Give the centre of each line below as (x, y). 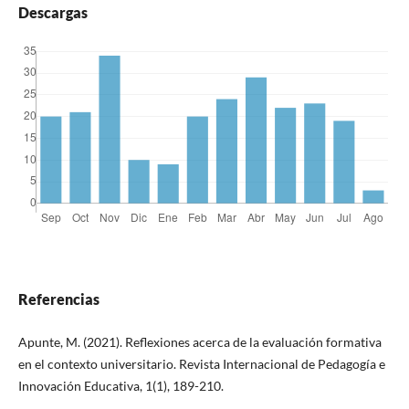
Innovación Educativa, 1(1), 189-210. (121, 386)
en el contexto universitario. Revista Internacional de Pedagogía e (201, 364)
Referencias (58, 299)
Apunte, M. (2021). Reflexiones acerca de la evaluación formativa (199, 342)
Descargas (52, 13)
